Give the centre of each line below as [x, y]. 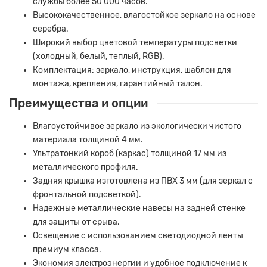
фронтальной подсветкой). [87, 195]
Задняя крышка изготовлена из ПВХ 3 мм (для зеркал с [143, 181]
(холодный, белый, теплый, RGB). [99, 57]
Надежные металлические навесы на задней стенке [139, 209]
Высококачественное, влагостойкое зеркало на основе [144, 15]
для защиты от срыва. [76, 222]
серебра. [51, 29]
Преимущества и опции [78, 104]
